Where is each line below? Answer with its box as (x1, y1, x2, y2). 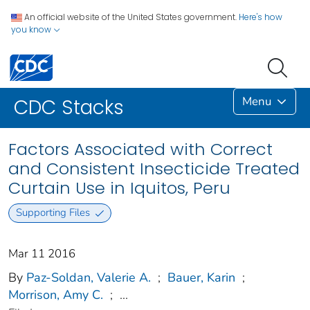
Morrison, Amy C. (8, 286, 103, 303)
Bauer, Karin (167, 268, 235, 286)
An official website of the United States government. (24, 11, 237, 23)
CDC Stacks (14, 94, 124, 122)
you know (11, 24, 53, 35)
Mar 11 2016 (8, 245, 75, 262)
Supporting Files (15, 206, 90, 220)
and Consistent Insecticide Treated (8, 157, 300, 181)
